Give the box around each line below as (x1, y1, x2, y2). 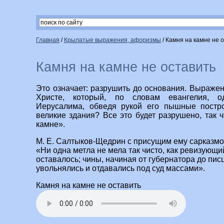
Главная (36, 36, 59, 43)
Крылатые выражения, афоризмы (64, 36, 161, 43)
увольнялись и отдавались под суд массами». (36, 164, 205, 173)
